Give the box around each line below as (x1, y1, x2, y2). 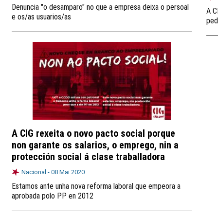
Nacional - (21, 168, 51, 176)
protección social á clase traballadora (12, 151, 165, 163)
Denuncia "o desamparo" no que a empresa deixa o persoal (12, 2, 189, 12)
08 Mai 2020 (51, 168, 85, 176)
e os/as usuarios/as (12, 12, 71, 21)
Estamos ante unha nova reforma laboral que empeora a (12, 182, 181, 191)
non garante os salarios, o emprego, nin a (12, 139, 179, 151)
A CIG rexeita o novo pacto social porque (12, 127, 175, 139)
